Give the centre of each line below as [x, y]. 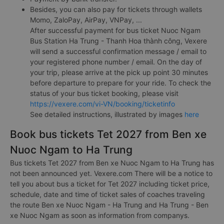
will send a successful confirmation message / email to [118, 51]
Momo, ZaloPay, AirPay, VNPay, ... [86, 19]
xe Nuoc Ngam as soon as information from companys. [100, 215]
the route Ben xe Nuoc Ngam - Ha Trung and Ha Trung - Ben [109, 204]
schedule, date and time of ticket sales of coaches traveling [107, 194]
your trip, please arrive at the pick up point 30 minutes [119, 72]
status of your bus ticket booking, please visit [104, 93]
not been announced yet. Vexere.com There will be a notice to [111, 173]
